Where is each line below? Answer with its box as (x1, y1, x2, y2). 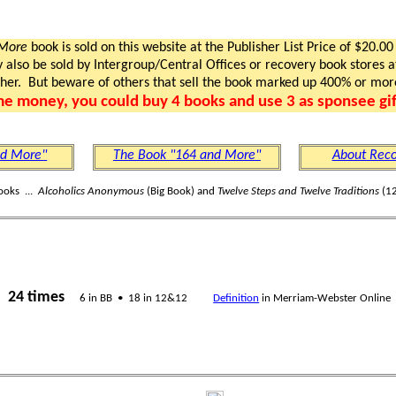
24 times (7, 289, 65, 305)
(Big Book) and (144, 186, 218, 197)
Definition (213, 292, 260, 304)
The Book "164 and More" (112, 148, 261, 163)
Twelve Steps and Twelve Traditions (217, 186, 380, 197)
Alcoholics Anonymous (38, 186, 145, 197)
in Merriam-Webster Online (259, 292, 392, 304)
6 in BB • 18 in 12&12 (79, 292, 187, 304)
